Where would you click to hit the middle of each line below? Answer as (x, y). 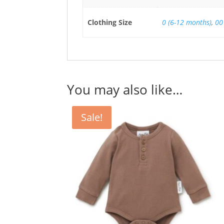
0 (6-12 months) (186, 22)
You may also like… (125, 90)
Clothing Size (109, 22)
